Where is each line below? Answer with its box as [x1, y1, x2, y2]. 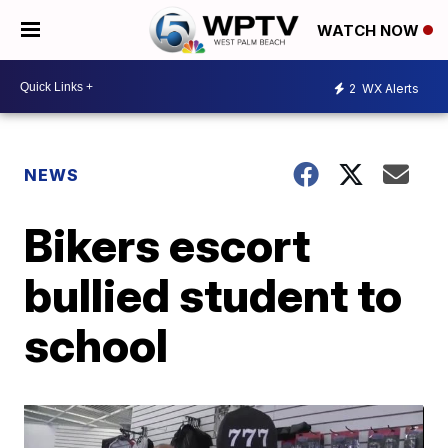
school [24, 317, 169, 373]
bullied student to [24, 267, 403, 323]
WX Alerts [359, 80, 419, 96]
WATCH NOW [317, 21, 423, 41]
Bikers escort [24, 217, 311, 273]
